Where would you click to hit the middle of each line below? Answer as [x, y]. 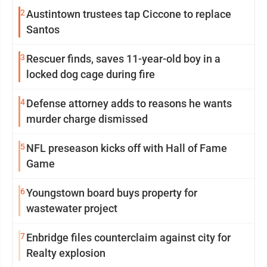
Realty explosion [66, 253]
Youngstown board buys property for [112, 193]
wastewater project [72, 208]
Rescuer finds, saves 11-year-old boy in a [123, 59]
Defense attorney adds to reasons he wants [129, 103]
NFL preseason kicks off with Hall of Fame [127, 148]
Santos [43, 30]
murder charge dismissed [87, 119]
